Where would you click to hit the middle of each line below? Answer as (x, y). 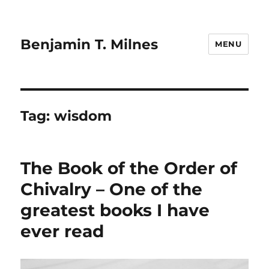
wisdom (83, 116)
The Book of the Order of (129, 168)
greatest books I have (115, 210)
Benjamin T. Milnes (89, 44)
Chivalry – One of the (112, 189)
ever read (62, 231)
